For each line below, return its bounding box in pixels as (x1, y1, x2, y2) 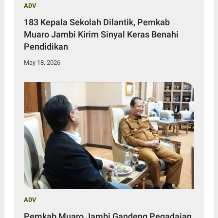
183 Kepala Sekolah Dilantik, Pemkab (23, 17, 170, 28)
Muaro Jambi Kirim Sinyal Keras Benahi (23, 29, 179, 40)
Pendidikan (23, 41, 68, 52)
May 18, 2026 (23, 59, 60, 67)
